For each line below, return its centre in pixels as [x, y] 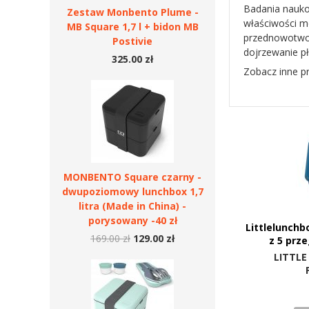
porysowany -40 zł [132, 220]
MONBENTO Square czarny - [132, 177]
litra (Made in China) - [132, 206]
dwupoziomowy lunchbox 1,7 [132, 191]
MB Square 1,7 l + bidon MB [132, 27]
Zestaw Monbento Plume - [132, 12]
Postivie [132, 41]
